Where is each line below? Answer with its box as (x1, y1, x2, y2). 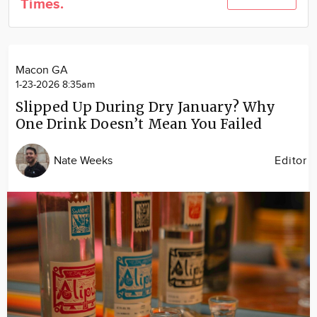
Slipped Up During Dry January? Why (16, 98, 275, 115)
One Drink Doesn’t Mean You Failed (16, 115, 262, 132)
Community (125, 4, 183, 18)
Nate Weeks (54, 154, 113, 168)
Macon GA (16, 64, 68, 77)
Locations (130, 27, 178, 40)
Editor (275, 154, 307, 168)
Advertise (130, 50, 178, 63)
